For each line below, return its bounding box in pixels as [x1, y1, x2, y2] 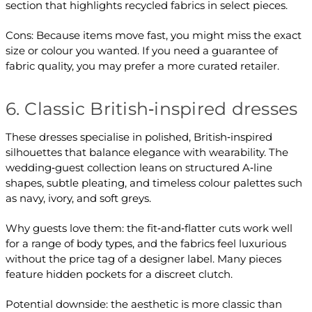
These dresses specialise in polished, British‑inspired [5, 130, 272, 144]
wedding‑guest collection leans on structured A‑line [5, 161, 272, 175]
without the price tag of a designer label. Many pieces [5, 252, 281, 266]
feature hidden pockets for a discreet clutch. [5, 267, 233, 281]
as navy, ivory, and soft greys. [5, 192, 151, 205]
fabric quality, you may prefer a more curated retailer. [5, 59, 279, 73]
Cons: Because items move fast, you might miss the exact [5, 29, 302, 42]
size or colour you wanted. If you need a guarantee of [5, 44, 278, 58]
